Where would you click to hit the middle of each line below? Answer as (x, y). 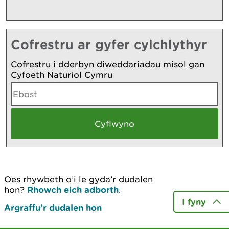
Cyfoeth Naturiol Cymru (62, 74)
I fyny (194, 201)
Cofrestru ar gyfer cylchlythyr (109, 44)
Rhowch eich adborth (73, 189)
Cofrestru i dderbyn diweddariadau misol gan (108, 64)
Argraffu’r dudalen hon (53, 207)
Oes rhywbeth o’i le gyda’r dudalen (78, 179)
